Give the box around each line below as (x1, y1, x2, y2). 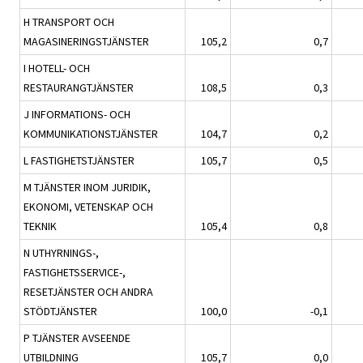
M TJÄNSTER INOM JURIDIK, (23, 180, 151, 195)
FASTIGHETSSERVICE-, (23, 265, 126, 280)
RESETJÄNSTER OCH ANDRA (23, 284, 153, 300)
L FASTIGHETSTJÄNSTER (23, 153, 135, 169)
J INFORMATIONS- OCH (23, 107, 130, 122)
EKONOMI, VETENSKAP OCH (23, 199, 153, 215)
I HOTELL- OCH (23, 61, 90, 76)
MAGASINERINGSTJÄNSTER (23, 34, 149, 49)
